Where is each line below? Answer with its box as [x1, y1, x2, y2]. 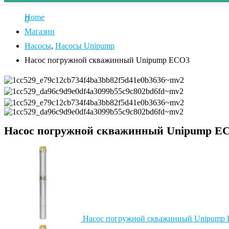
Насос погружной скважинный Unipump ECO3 [25, 56, 190, 64]
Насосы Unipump [55, 41, 114, 50]
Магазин [25, 27, 55, 36]
